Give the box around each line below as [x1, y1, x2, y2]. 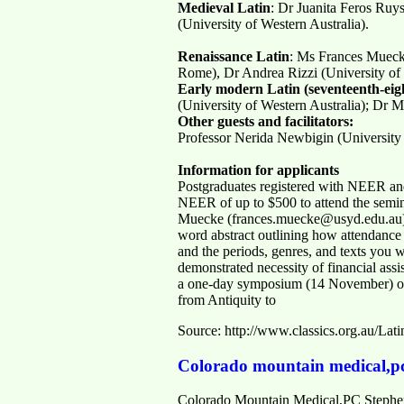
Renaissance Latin [178, 48, 289, 64]
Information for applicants [178, 161, 339, 178]
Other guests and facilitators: [178, 113, 353, 129]
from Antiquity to [178, 291, 276, 308]
